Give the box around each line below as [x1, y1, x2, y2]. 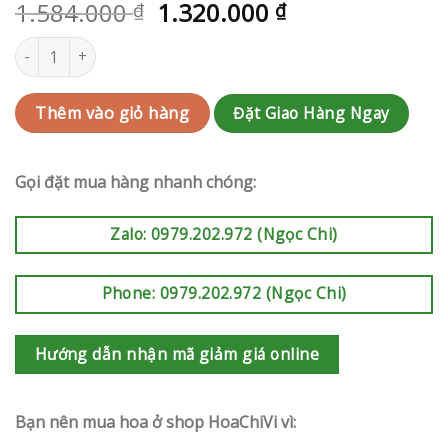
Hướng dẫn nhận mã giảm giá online [34, 342, 319, 365]
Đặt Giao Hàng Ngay [233, 101, 390, 124]
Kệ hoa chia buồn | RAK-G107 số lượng [14, 37, 273, 57]
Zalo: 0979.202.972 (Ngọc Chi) [110, 222, 338, 245]
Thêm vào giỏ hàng [35, 101, 190, 124]
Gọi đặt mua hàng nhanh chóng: [15, 170, 256, 193]
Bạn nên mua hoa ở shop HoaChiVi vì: [15, 411, 296, 434]
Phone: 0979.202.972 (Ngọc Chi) [101, 282, 347, 305]
